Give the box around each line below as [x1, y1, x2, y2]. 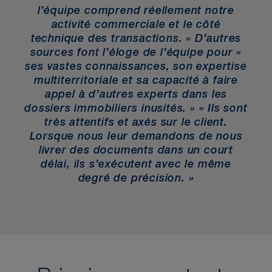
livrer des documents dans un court [38, 145, 234, 156]
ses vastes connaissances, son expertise [25, 61, 247, 72]
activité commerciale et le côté [51, 19, 221, 30]
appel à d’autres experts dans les [44, 89, 228, 100]
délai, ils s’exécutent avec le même [41, 159, 231, 170]
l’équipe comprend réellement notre [37, 5, 235, 16]
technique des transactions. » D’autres [30, 33, 242, 44]
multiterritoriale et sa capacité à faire [34, 75, 238, 86]
